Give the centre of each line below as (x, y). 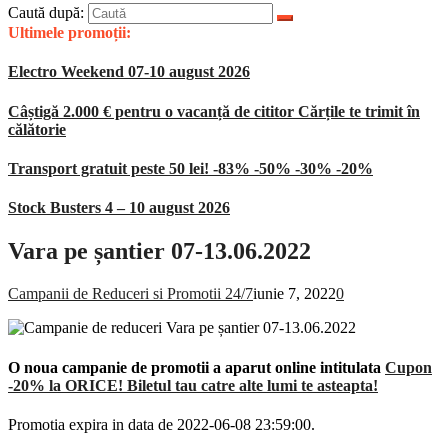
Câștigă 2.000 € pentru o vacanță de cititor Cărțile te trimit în (214, 111)
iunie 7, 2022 (294, 294)
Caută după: (46, 12)
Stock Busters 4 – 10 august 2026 (119, 208)
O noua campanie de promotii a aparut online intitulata (196, 367)
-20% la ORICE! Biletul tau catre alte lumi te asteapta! (193, 385)
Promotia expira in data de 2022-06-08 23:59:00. (161, 424)
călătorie (37, 129)
